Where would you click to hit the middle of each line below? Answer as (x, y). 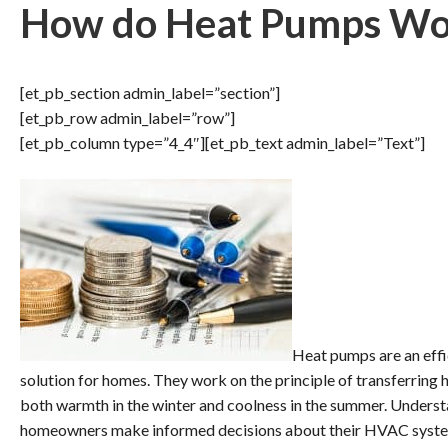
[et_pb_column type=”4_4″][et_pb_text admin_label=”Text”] (222, 143)
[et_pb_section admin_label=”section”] (150, 93)
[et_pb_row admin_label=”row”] (127, 118)
